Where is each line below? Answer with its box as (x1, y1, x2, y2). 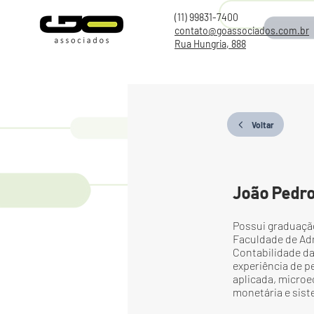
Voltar (251, 119, 274, 130)
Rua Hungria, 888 (175, 38, 246, 50)
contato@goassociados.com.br (175, 25, 309, 36)
